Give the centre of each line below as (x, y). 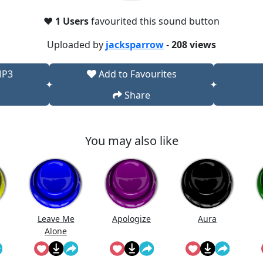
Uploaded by (76, 45)
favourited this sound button (155, 21)
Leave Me (56, 219)
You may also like (131, 141)
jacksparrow (135, 45)
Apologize (131, 219)
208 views (194, 45)
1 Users (73, 21)
